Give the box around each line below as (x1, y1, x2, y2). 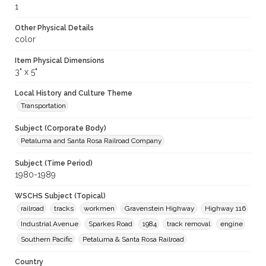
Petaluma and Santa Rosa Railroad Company (21, 137, 162, 145)
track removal (167, 220, 210, 229)
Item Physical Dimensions (15, 56, 104, 65)
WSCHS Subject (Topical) (15, 192, 106, 201)
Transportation (21, 102, 66, 110)
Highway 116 (205, 204, 246, 213)
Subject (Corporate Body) (15, 124, 106, 133)
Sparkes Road (88, 220, 132, 229)
